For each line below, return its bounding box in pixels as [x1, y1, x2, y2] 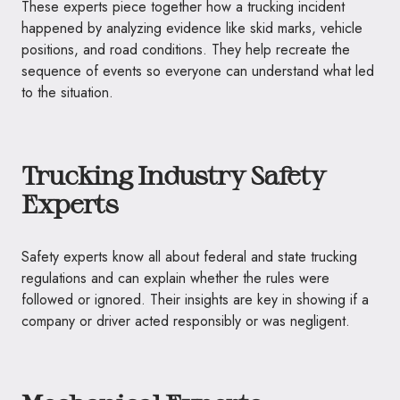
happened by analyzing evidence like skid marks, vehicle [21, 17, 362, 38]
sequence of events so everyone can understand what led [21, 60, 374, 81]
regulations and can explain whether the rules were [21, 267, 329, 288]
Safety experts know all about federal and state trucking [21, 246, 357, 267]
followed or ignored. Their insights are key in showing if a [21, 288, 369, 310]
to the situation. [21, 81, 113, 103]
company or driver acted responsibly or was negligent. [21, 310, 350, 331]
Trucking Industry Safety [21, 159, 326, 190]
